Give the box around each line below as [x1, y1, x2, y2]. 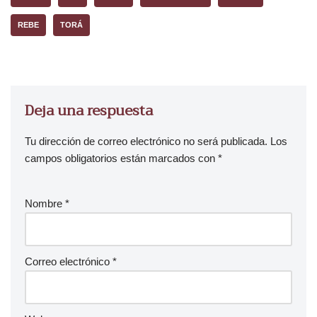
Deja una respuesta [25, 98, 153, 123]
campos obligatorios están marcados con [25, 152, 218, 164]
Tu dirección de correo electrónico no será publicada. [25, 135, 267, 147]
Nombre [25, 197, 65, 209]
